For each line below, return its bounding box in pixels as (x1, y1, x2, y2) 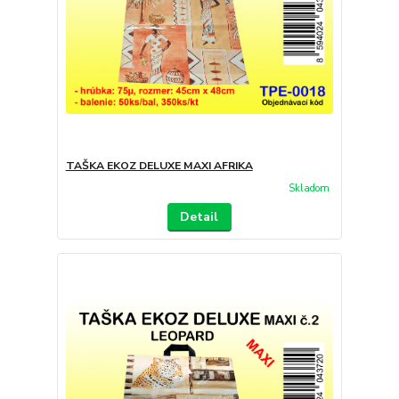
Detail (180, 208, 219, 225)
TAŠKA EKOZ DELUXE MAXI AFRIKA (65, 159, 253, 173)
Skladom (288, 181, 330, 195)
